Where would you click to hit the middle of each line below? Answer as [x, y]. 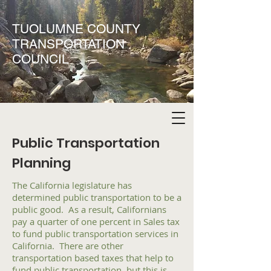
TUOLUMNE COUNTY [76, 29]
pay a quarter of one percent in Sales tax [96, 221]
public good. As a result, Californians [89, 209]
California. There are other [68, 246]
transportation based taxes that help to [93, 258]
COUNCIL [41, 59]
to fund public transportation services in [95, 233]
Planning [41, 163]
